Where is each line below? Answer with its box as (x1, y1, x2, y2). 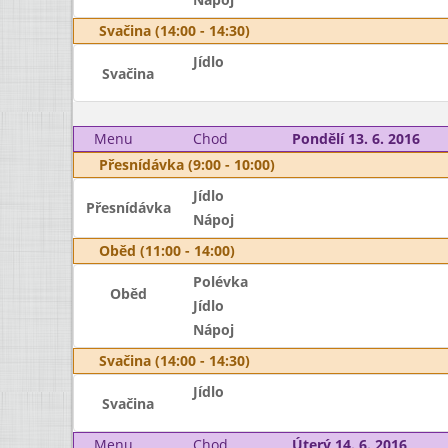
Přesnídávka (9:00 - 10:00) (99, 155, 275, 174)
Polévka (192, 272, 248, 291)
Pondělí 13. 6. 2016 (291, 129, 420, 148)
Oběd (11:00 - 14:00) (99, 241, 235, 260)
